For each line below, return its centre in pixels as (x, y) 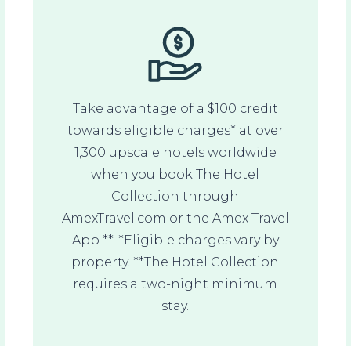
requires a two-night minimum (175, 284)
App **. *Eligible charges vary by (175, 240)
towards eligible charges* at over (175, 130)
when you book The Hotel (175, 174)
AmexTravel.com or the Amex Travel (175, 218)
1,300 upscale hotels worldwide (175, 152)
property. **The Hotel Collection (175, 262)
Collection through (175, 196)
